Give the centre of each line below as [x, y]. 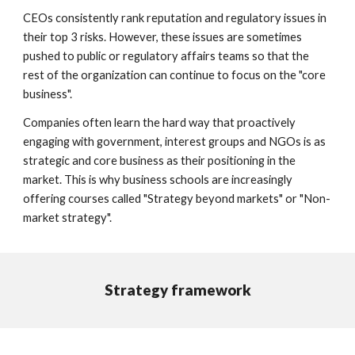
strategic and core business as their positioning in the [160, 160]
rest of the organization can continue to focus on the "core [175, 74]
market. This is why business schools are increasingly [158, 179]
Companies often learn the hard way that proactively [160, 122]
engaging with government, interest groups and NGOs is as [175, 141]
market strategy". [68, 217]
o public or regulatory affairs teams [160, 55]
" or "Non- [305, 198]
